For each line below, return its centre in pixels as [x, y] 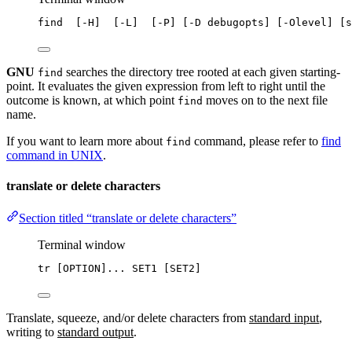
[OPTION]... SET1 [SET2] [126, 269]
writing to [32, 332]
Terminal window [82, 245]
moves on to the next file [265, 100]
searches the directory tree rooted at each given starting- [202, 71]
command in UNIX [55, 155]
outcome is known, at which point [92, 100]
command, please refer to [256, 141]
